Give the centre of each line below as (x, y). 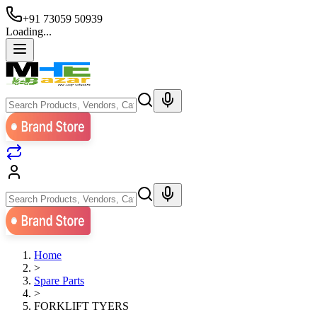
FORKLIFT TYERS (81, 306)
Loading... (29, 31)
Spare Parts (59, 281)
